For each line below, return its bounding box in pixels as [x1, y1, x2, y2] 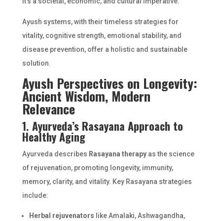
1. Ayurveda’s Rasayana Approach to [22, 118, 183, 134]
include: [22, 191, 48, 199]
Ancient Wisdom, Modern [22, 86, 150, 106]
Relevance [22, 99, 75, 118]
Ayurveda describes [22, 150, 89, 158]
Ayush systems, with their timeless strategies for [22, 18, 179, 26]
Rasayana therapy [88, 150, 147, 158]
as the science [146, 150, 194, 158]
